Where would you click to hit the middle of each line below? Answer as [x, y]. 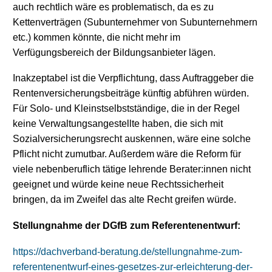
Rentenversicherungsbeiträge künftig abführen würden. [131, 93]
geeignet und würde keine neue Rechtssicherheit [118, 185]
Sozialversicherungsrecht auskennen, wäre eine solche [132, 139]
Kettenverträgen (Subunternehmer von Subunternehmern [135, 22]
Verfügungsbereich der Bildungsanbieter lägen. [114, 52]
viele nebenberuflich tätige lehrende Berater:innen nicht [132, 169]
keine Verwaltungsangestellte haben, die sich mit [118, 124]
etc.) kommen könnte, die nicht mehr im [97, 37]
